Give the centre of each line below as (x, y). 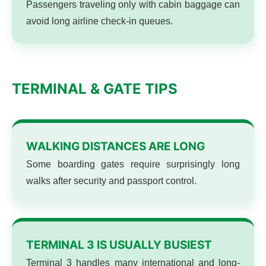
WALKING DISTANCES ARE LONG (115, 146)
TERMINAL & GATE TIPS (95, 89)
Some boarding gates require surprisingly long (133, 164)
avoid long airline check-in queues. (99, 21)
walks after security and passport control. (111, 181)
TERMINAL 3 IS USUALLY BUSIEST (119, 245)
